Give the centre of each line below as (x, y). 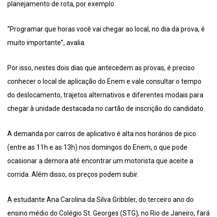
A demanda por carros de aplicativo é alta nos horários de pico (102, 134)
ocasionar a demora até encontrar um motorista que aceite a (100, 161)
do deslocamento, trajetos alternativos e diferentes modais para (105, 95)
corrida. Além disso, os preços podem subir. (73, 175)
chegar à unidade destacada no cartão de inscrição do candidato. (106, 109)
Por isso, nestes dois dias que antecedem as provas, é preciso (101, 68)
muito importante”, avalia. (46, 43)
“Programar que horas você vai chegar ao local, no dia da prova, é (106, 29)
